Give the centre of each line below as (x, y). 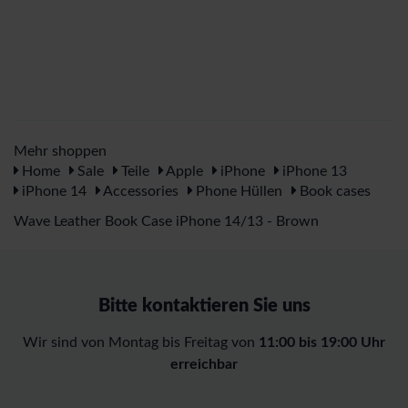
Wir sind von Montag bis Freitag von (141, 342)
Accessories (139, 191)
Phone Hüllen (237, 191)
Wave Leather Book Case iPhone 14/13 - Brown (166, 221)
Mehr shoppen (60, 151)
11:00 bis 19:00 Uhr (322, 342)
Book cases (333, 191)
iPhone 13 (313, 171)
